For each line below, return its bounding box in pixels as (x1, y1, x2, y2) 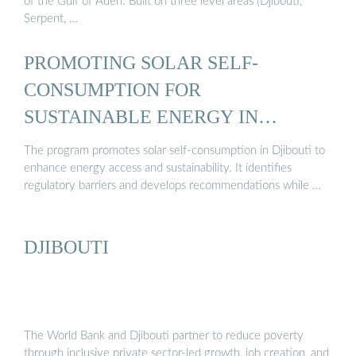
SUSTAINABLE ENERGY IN (24, 105, 258, 127)
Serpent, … (24, 12, 78, 25)
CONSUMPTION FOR (24, 78, 201, 100)
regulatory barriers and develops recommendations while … (24, 180, 321, 192)
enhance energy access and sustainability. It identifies (24, 162, 292, 175)
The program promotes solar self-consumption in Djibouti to (24, 145, 325, 157)
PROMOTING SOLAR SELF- (24, 51, 258, 73)
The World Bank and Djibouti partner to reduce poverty (24, 329, 304, 342)
